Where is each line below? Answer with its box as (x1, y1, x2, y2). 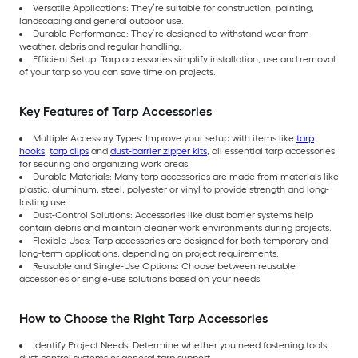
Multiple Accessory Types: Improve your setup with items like (33, 133, 296, 145)
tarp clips (50, 145, 89, 157)
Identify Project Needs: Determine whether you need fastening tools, (33, 340, 329, 352)
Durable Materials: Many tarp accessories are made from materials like (33, 171, 339, 183)
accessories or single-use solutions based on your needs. (19, 273, 262, 285)
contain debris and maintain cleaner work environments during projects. (19, 222, 332, 234)
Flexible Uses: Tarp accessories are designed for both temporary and (33, 235, 328, 247)
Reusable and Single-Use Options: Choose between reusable (33, 261, 296, 272)
